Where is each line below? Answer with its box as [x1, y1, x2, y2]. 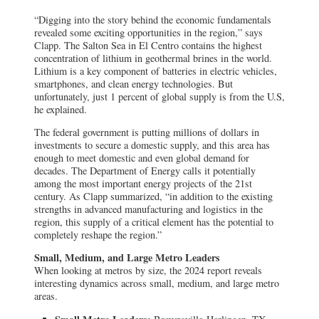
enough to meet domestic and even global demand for [34, 150, 249, 164]
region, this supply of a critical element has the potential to [34, 214, 273, 229]
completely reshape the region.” [34, 227, 162, 241]
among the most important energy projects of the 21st [34, 176, 252, 190]
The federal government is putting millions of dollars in [34, 125, 259, 139]
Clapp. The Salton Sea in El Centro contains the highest [34, 38, 262, 52]
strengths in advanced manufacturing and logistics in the [34, 202, 263, 216]
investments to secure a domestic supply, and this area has [34, 137, 270, 152]
